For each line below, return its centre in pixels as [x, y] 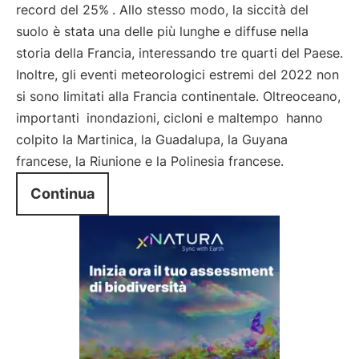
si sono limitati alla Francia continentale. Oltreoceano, [178, 96]
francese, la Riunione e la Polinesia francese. [150, 161]
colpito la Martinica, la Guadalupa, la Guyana [152, 139]
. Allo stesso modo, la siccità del [210, 10]
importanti [50, 118]
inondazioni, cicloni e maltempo [185, 118]
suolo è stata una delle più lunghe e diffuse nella [162, 31]
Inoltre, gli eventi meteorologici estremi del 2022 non [177, 75]
